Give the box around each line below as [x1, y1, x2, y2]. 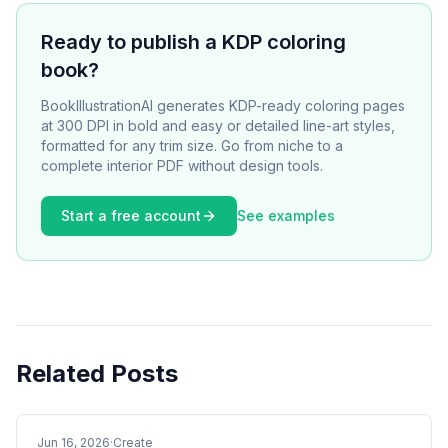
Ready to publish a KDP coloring [41, 30, 346, 54]
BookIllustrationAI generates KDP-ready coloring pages [41, 97, 405, 114]
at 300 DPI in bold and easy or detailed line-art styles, [41, 117, 395, 134]
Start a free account [61, 207, 201, 224]
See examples [237, 207, 335, 224]
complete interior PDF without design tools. [41, 157, 323, 174]
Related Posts [16, 359, 178, 388]
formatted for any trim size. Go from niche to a [41, 137, 343, 154]
